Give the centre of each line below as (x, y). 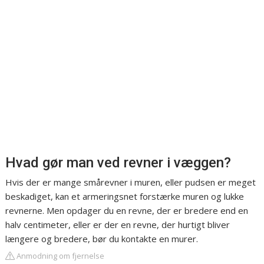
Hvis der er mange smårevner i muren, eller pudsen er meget (131, 182)
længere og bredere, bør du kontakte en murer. (102, 239)
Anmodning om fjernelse (60, 256)
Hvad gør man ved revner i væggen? (118, 163)
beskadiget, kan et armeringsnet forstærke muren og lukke (125, 197)
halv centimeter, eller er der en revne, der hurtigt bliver (118, 225)
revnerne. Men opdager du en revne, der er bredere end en (127, 211)
